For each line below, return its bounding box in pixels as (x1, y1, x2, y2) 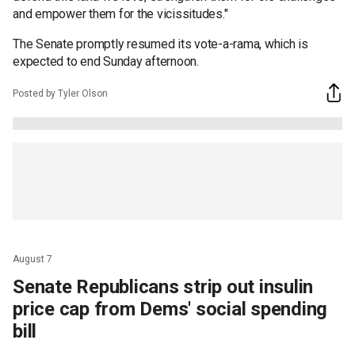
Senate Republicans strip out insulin (13, 275, 313, 298)
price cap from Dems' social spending (13, 297, 327, 320)
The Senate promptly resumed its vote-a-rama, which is (13, 36, 308, 52)
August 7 (13, 253, 52, 265)
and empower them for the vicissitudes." (13, 6, 228, 21)
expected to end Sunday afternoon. (13, 53, 199, 69)
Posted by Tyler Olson (13, 88, 108, 100)
